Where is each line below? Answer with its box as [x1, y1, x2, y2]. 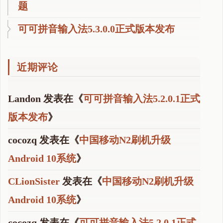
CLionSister [8, 175, 60, 187]
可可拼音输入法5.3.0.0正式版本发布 [18, 23, 175, 34]
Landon [8, 93, 41, 104]
